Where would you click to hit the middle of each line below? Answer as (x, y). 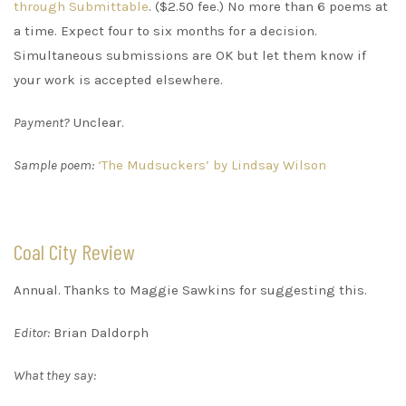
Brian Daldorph (99, 333)
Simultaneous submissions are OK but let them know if (190, 56)
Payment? (42, 123)
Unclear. (97, 123)
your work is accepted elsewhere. (118, 80)
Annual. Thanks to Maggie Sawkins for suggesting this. (190, 290)
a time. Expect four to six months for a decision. (165, 31)
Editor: (32, 333)
